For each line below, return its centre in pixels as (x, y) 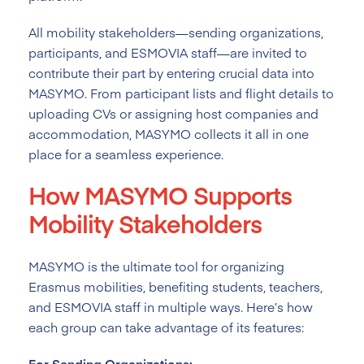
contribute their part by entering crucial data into (171, 72)
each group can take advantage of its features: (166, 327)
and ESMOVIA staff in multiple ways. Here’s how (171, 306)
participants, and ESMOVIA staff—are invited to (168, 52)
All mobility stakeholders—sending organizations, (176, 32)
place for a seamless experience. (126, 154)
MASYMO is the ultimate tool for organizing (156, 266)
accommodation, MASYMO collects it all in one (169, 133)
